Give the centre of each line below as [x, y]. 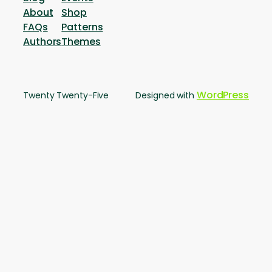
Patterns [82, 27]
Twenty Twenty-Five [66, 96]
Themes [81, 42]
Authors [42, 42]
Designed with [166, 96]
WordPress [223, 95]
